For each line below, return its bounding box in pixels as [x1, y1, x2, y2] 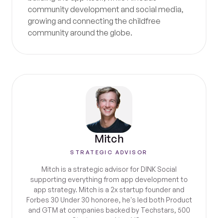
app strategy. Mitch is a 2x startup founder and [34, 185, 184, 194]
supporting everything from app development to [30, 175, 188, 183]
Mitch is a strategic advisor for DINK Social [41, 165, 177, 173]
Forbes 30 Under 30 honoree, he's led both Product [26, 196, 192, 204]
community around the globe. [28, 28, 132, 37]
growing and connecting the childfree [28, 16, 161, 26]
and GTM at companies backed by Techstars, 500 [28, 206, 190, 214]
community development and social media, [28, 4, 183, 14]
